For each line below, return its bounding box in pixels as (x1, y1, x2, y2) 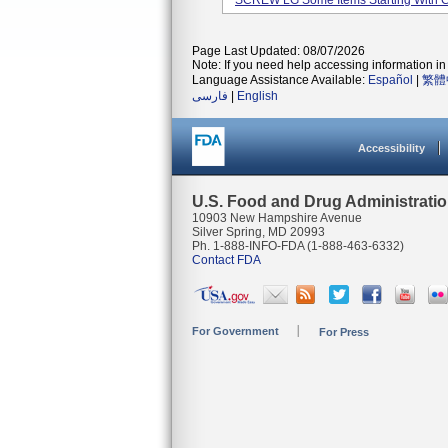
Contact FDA (192, 253, 261, 267)
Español (368, 73, 413, 87)
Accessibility (358, 142, 425, 154)
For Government (192, 325, 279, 337)
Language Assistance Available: (192, 73, 368, 87)
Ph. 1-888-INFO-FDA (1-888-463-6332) (192, 239, 404, 253)
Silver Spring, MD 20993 (192, 225, 325, 239)
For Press (319, 326, 369, 338)
